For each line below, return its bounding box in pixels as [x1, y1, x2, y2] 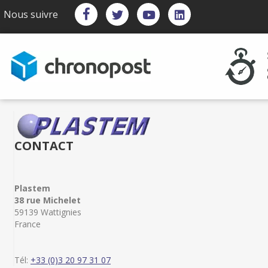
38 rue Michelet [14, 194, 81, 206]
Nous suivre [4, 8, 58, 21]
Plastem [14, 182, 50, 194]
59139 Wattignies [14, 206, 81, 218]
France [14, 218, 41, 230]
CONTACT [14, 138, 74, 154]
